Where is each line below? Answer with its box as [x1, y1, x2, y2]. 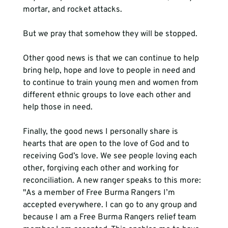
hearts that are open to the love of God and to [22, 139, 191, 149]
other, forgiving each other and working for [22, 163, 181, 174]
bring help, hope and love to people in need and [22, 66, 197, 76]
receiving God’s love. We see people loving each [22, 151, 199, 161]
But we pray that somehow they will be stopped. [22, 29, 199, 39]
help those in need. [22, 102, 95, 112]
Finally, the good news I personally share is [22, 127, 180, 137]
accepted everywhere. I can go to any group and [22, 200, 199, 210]
